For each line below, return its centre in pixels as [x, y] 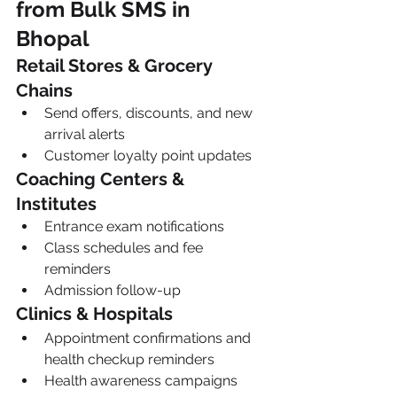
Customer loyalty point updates [148, 156]
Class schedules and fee [125, 248]
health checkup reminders [129, 359]
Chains [44, 90]
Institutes [56, 204]
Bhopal [53, 39]
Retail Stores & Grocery [116, 66]
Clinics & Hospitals [94, 314]
